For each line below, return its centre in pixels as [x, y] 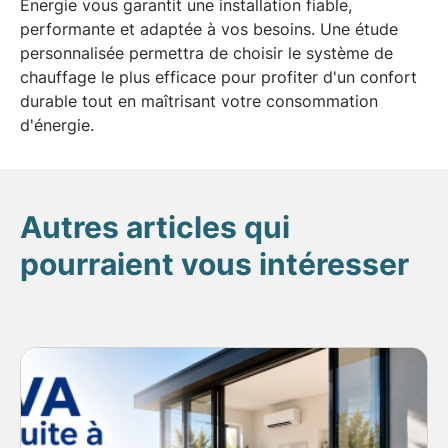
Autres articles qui [155, 226]
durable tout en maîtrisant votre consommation [199, 100]
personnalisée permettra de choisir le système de [206, 52]
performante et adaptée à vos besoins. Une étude [209, 28]
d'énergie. [57, 124]
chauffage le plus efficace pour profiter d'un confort [218, 76]
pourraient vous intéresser [214, 263]
